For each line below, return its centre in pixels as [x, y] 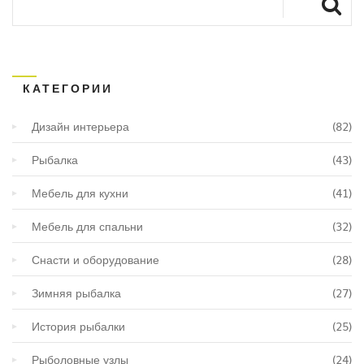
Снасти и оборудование [95, 259]
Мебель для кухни [80, 192]
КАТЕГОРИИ [68, 88]
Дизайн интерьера [80, 126]
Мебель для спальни [87, 225]
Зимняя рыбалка [76, 292]
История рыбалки [78, 325]
